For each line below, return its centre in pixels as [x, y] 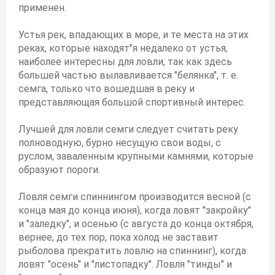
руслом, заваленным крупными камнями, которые [136, 156]
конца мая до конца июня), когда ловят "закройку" [135, 210]
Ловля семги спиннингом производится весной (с [135, 197]
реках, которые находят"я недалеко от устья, [123, 48]
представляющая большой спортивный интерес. [132, 102]
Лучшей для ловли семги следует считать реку [128, 129]
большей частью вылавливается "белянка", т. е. [128, 75]
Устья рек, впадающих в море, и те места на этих [134, 35]
